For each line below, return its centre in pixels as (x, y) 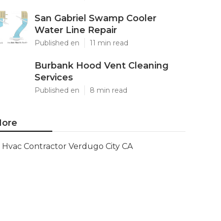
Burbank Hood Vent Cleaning (102, 66)
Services (54, 77)
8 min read (109, 90)
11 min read (109, 43)
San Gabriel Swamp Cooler (95, 18)
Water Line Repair (76, 30)
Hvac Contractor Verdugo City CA (67, 146)
